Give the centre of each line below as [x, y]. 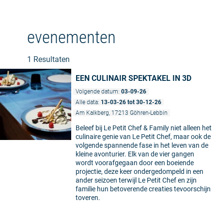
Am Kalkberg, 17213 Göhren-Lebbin [122, 113]
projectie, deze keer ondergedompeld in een [139, 172]
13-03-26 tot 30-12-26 [131, 102]
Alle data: [88, 102]
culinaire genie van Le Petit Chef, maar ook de [143, 137]
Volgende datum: [98, 92]
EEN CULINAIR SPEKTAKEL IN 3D [133, 78]
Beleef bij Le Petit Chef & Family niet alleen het [144, 128]
